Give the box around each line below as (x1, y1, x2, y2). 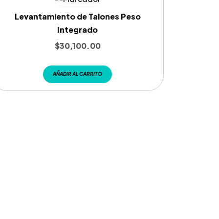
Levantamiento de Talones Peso (14, 11, 141, 22)
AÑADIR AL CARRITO (53, 71, 103, 77)
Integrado (57, 24, 98, 35)
